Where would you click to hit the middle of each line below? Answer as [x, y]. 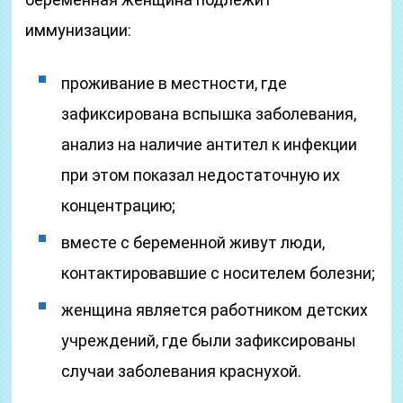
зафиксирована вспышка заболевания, [209, 114]
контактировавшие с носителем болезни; [219, 273]
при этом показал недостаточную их [201, 175]
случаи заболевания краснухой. [182, 371]
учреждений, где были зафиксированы [209, 340]
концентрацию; [119, 206]
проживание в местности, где [175, 83]
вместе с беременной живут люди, [193, 242]
